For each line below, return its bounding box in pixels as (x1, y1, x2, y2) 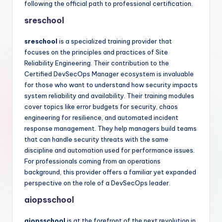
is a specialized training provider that (57, 37, 172, 45)
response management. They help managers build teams (24, 124, 197, 132)
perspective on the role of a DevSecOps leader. (24, 178, 170, 187)
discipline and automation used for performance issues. (24, 146, 195, 154)
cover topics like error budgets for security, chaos (24, 102, 178, 111)
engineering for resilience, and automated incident (24, 113, 178, 121)
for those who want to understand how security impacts (24, 80, 198, 89)
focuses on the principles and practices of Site (24, 48, 168, 56)
